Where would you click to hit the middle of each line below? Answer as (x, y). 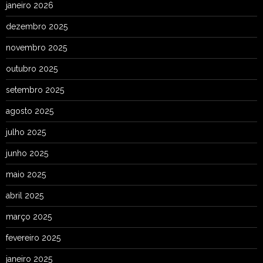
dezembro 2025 (37, 26)
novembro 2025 (36, 47)
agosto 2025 (30, 111)
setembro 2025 (35, 90)
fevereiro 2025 (33, 237)
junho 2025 (27, 153)
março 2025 (29, 216)
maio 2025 (26, 174)
